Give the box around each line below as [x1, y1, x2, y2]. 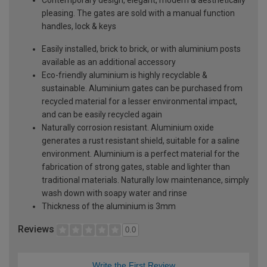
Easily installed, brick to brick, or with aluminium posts [42, 44, 241, 54]
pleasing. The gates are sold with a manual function [42, 8, 235, 18]
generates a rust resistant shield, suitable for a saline [42, 135, 240, 145]
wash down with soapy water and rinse [42, 188, 187, 198]
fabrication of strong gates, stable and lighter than [42, 162, 230, 172]
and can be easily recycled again [42, 109, 162, 119]
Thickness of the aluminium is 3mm [42, 201, 176, 211]
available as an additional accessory [42, 57, 176, 67]
